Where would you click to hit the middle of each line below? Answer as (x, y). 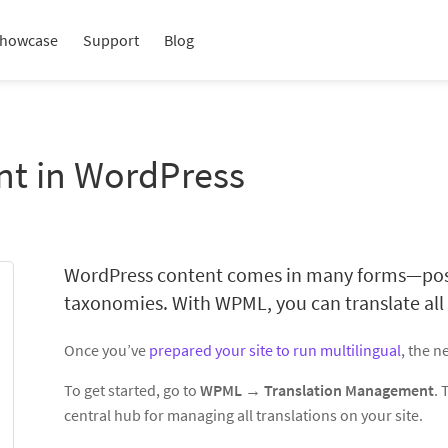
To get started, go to (132, 390)
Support (111, 40)
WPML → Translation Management (317, 390)
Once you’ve (106, 350)
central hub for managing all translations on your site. (243, 415)
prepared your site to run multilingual (275, 350)
